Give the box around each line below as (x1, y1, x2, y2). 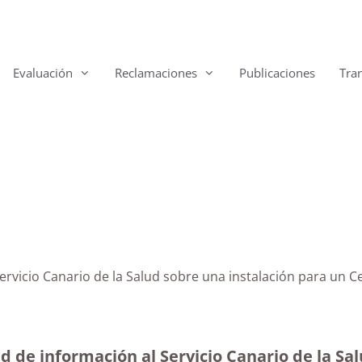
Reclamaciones (115, 65, 197, 81)
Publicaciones (239, 65, 315, 81)
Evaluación (13, 65, 73, 81)
